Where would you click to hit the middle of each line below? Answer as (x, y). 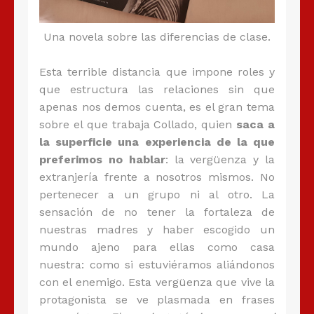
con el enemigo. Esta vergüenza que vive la (157, 282)
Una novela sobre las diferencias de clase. (157, 37)
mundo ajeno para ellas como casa (157, 247)
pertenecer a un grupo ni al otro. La (157, 195)
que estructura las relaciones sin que (157, 90)
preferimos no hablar (102, 160)
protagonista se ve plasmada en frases (157, 300)
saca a (254, 125)
